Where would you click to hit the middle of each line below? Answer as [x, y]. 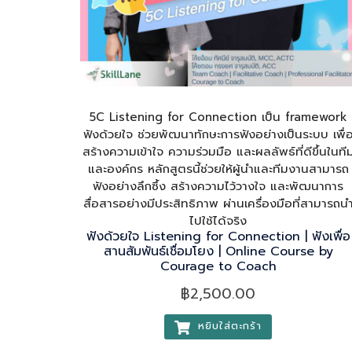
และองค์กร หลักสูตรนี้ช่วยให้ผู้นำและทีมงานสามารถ [218, 169]
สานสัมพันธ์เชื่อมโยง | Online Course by [218, 252]
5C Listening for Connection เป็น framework [218, 117]
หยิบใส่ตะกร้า [228, 326]
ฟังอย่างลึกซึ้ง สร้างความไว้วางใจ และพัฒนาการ [218, 187]
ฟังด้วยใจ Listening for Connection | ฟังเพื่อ [218, 237]
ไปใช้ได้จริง [218, 221]
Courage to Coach [218, 267]
